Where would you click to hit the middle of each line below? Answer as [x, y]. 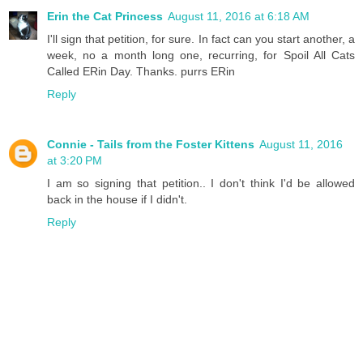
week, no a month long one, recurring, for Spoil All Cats [201, 56]
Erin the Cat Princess [105, 17]
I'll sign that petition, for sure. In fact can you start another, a [201, 39]
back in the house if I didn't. [117, 200]
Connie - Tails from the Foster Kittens [151, 145]
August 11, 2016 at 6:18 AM [239, 17]
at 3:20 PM [75, 161]
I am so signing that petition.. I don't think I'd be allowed [201, 184]
